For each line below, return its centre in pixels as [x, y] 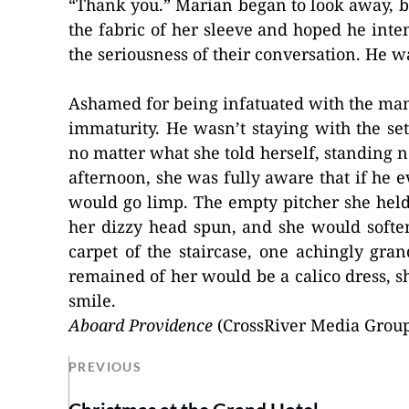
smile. [92, 300]
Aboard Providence [141, 325]
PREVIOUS [105, 367]
